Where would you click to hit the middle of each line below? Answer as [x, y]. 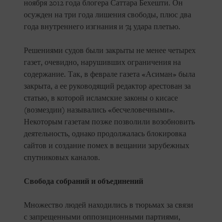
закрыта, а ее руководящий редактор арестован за [107, 86]
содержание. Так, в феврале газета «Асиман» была [110, 75]
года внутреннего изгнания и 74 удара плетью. [102, 27]
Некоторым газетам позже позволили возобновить [109, 122]
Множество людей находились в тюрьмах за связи [109, 205]
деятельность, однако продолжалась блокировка [105, 134]
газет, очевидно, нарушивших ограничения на [102, 63]
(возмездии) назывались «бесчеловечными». [99, 110]
